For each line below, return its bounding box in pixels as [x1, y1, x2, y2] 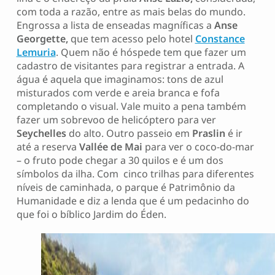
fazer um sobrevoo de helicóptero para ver [16, 113, 216, 126]
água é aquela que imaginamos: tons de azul [16, 72, 223, 86]
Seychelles [16, 126, 66, 140]
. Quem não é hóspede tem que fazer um [55, 45, 246, 59]
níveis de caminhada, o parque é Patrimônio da [16, 180, 235, 194]
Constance [195, 32, 245, 45]
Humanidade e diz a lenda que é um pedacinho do [16, 194, 249, 207]
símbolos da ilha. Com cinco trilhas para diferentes [16, 167, 254, 180]
